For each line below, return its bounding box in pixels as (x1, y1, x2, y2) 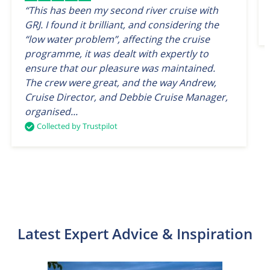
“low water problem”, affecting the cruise (24, 33, 210, 46)
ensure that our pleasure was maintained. (24, 61, 215, 75)
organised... (24, 105, 78, 119)
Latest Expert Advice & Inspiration (17, 224, 253, 244)
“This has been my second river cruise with (24, 4, 218, 17)
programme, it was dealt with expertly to (24, 47, 209, 61)
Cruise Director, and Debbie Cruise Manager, (24, 90, 228, 104)
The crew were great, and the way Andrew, (24, 76, 216, 90)
